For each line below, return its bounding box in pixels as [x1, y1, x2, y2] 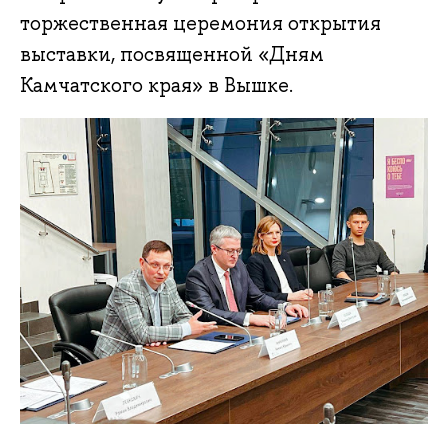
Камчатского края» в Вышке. [20, 72, 293, 99]
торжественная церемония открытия [20, 10, 381, 37]
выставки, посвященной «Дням [20, 41, 324, 68]
